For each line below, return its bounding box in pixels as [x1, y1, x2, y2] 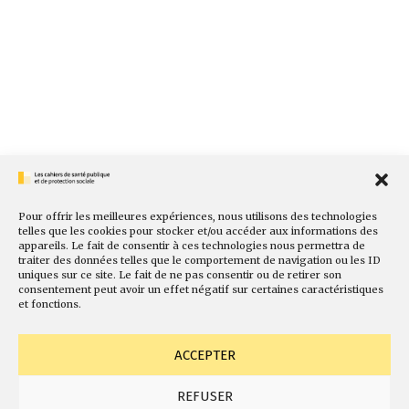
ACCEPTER [173, 346, 236, 363]
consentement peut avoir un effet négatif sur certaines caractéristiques [18, 283, 383, 296]
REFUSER [176, 387, 233, 404]
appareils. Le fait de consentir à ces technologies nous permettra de [18, 239, 365, 252]
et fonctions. [18, 298, 81, 310]
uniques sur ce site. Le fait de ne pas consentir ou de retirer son [18, 268, 341, 281]
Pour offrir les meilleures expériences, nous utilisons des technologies [18, 210, 377, 223]
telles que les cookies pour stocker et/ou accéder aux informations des [18, 225, 378, 237]
